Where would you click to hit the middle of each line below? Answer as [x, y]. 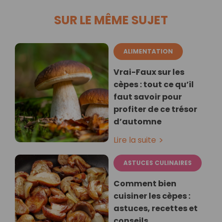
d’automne [138, 122]
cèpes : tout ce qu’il [154, 85]
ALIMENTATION [148, 52]
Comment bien [145, 184]
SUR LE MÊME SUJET [111, 20]
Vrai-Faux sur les [149, 72]
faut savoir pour [148, 97]
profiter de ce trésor [155, 110]
